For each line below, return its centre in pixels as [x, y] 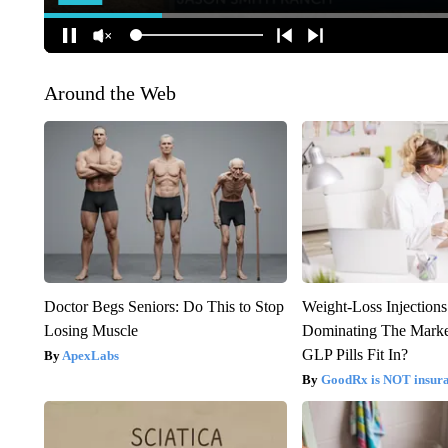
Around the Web [109, 92]
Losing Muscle [90, 330]
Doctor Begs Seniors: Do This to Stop [163, 306]
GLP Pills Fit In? [355, 354]
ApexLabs [90, 355]
